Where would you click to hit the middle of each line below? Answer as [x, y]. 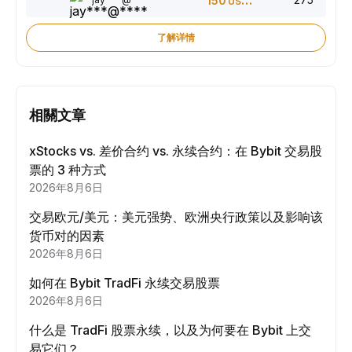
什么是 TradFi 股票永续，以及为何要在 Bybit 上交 [170, 330]
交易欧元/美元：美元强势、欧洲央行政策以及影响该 [176, 217]
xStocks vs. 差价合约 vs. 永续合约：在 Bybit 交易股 [176, 151]
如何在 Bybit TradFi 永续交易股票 [125, 283]
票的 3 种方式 [68, 170]
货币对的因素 [67, 236]
